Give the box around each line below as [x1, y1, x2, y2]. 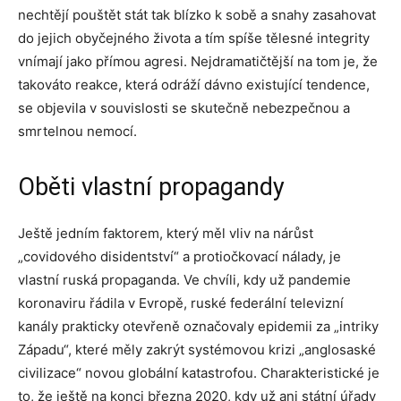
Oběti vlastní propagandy [18, 173, 285, 202]
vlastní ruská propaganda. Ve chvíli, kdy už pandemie [18, 271, 351, 289]
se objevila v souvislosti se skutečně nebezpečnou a [18, 99, 350, 117]
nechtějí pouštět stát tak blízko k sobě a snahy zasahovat [18, 6, 376, 24]
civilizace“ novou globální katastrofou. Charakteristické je [18, 364, 380, 382]
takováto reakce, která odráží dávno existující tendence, [18, 76, 370, 94]
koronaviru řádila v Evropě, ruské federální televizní [18, 294, 344, 312]
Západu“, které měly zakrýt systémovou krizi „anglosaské [18, 341, 376, 359]
